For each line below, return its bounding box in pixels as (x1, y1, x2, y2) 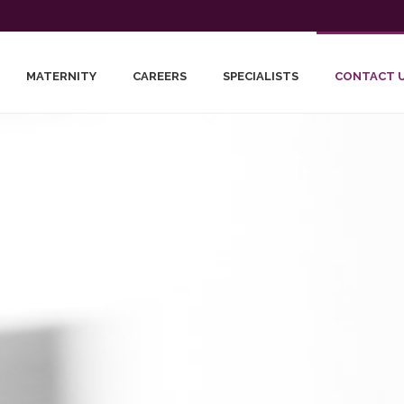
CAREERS (133, 69, 187, 83)
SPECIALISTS (223, 69, 298, 83)
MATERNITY (26, 69, 96, 83)
